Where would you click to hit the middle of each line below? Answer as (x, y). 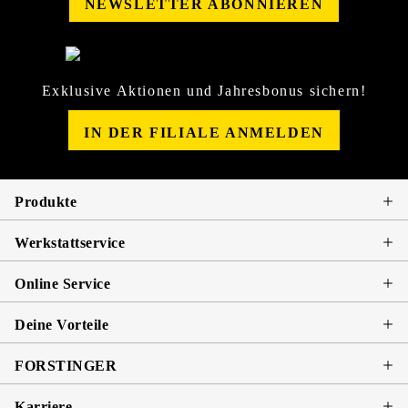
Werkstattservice (70, 242)
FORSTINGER (66, 365)
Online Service (63, 283)
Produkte (46, 201)
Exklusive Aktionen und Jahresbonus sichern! (204, 90)
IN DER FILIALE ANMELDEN (204, 132)
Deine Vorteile (62, 324)
